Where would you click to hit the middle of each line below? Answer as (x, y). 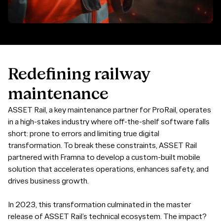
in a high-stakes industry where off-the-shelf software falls (109, 122)
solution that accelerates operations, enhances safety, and (108, 169)
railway (123, 75)
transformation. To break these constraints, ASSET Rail (102, 146)
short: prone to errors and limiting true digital (84, 134)
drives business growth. (48, 181)
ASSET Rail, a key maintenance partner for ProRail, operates (110, 110)
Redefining (49, 75)
